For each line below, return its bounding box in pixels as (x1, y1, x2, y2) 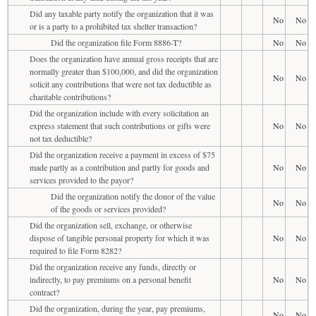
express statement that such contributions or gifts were (30, 119, 210, 131)
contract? (30, 286, 59, 298)
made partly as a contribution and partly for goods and (30, 161, 209, 173)
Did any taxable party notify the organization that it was (30, 7, 214, 19)
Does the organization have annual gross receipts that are (30, 52, 218, 64)
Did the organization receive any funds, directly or (30, 260, 196, 272)
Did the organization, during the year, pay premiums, (30, 302, 205, 314)
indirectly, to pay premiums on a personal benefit (30, 273, 191, 285)
